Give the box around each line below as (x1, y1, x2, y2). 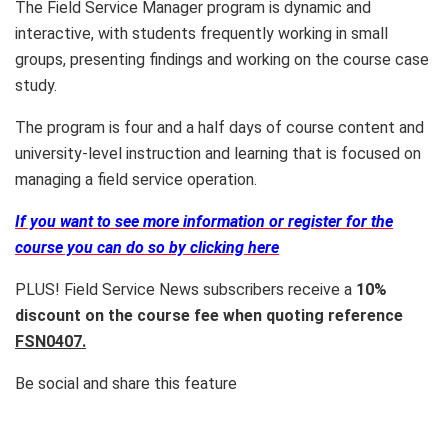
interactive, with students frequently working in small (15, 24, 388, 44)
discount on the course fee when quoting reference (15, 306, 403, 326)
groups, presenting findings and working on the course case (15, 50, 429, 70)
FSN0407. (15, 332, 86, 352)
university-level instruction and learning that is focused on (15, 144, 421, 164)
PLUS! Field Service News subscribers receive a (15, 280, 356, 300)
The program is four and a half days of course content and (15, 118, 424, 138)
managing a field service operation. (15, 170, 257, 190)
